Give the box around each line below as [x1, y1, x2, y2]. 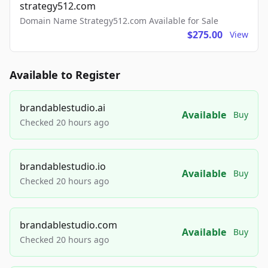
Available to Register [10, 68, 120, 83]
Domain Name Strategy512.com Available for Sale [20, 15, 218, 27]
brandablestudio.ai [20, 101, 105, 115]
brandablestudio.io [20, 160, 106, 173]
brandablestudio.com [20, 218, 117, 232]
